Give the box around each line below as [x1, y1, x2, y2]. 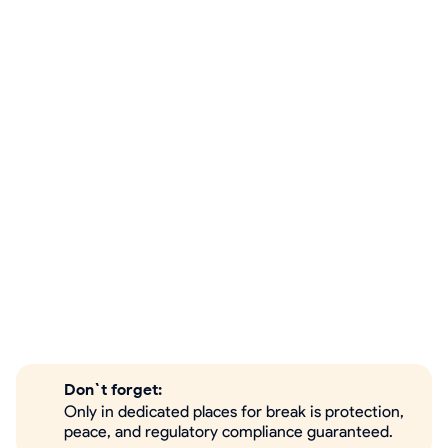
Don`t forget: [64, 380, 162, 399]
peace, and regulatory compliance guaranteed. [64, 422, 393, 441]
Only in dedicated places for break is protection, [64, 402, 404, 421]
